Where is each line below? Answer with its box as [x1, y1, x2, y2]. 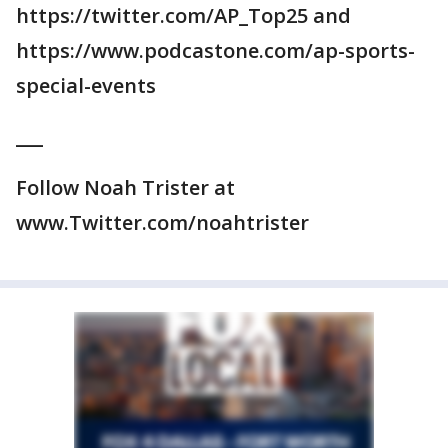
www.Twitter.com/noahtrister [16, 209, 309, 237]
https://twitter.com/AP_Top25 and [16, 2, 351, 30]
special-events [16, 72, 156, 100]
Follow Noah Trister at [16, 174, 235, 202]
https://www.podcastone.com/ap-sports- [16, 37, 415, 65]
